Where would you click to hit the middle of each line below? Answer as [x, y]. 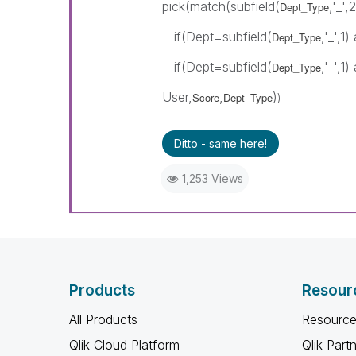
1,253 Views [212, 178]
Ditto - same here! [220, 143]
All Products [103, 319]
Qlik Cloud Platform [124, 345]
